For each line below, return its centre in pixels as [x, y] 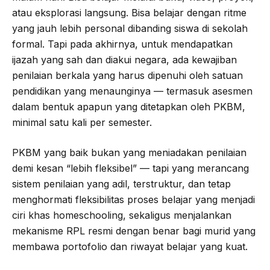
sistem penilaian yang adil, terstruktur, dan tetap [121, 184]
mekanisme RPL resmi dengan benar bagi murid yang [134, 231]
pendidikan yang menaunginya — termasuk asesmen [132, 91]
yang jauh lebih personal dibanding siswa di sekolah [130, 28]
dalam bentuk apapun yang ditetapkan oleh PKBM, [129, 106]
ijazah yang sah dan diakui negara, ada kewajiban [124, 59]
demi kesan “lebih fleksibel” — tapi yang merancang [130, 168]
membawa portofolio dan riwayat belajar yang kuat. [130, 246]
